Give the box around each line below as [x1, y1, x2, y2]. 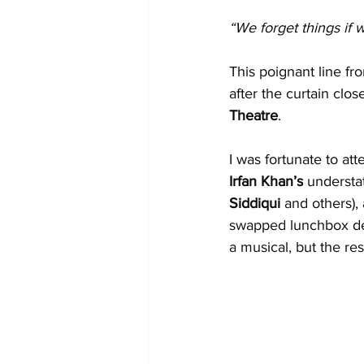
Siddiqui [229, 194, 284, 211]
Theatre [229, 106, 278, 123]
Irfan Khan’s [229, 172, 303, 189]
